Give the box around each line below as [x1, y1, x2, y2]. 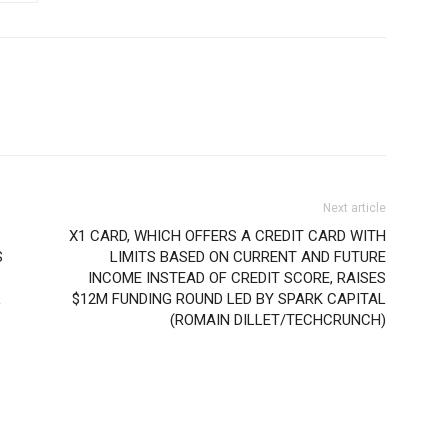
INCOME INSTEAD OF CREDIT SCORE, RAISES [88, 269, 386, 287]
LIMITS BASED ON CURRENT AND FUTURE [110, 248, 386, 266]
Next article [323, 201, 386, 215]
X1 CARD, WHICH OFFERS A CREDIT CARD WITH [69, 227, 386, 245]
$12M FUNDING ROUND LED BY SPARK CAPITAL [72, 290, 386, 308]
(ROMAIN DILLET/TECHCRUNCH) [170, 311, 386, 329]
